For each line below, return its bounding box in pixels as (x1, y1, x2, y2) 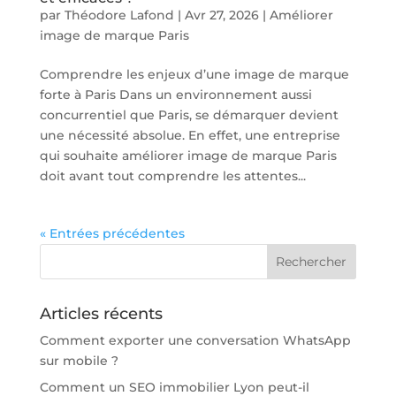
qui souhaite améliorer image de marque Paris (39, 147, 337, 164)
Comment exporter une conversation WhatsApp (39, 331, 351, 348)
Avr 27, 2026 (184, 6, 259, 23)
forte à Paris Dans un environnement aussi (39, 86, 312, 103)
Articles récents (39, 303, 163, 324)
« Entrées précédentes (39, 225, 185, 241)
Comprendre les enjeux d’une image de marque (39, 65, 349, 82)
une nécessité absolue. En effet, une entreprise (39, 126, 340, 143)
